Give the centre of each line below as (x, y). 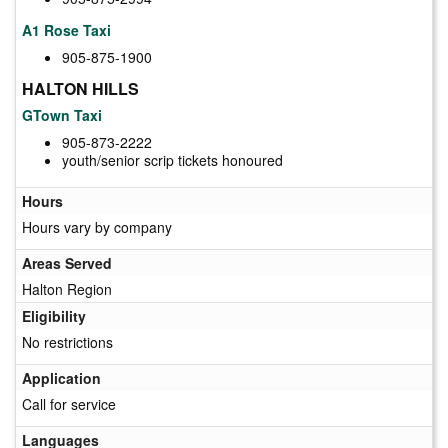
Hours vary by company (97, 226)
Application (61, 377)
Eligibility (54, 315)
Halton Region (67, 288)
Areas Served (67, 262)
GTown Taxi (62, 114)
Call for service (69, 403)
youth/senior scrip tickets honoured (172, 159)
